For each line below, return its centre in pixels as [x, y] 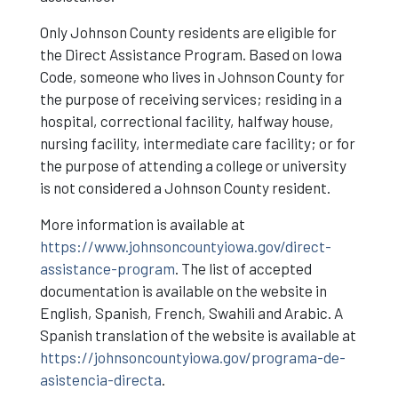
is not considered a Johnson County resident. [185, 187]
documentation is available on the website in [183, 291]
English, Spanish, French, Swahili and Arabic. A [191, 313]
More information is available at [142, 224]
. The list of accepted [243, 268]
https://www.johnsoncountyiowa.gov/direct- [185, 246]
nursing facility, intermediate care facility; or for [197, 143]
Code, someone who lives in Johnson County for [192, 76]
